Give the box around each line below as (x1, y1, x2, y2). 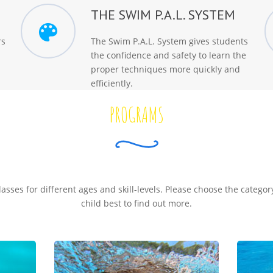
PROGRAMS (109, 101, 164, 127)
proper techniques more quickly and (91, 63, 240, 75)
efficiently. (91, 77, 133, 89)
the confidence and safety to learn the (91, 49, 246, 61)
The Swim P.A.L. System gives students (91, 35, 248, 47)
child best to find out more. (81, 197, 192, 209)
